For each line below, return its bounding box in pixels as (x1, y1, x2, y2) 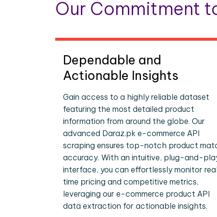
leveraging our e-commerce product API (63, 189, 210, 199)
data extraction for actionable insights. (63, 201, 207, 211)
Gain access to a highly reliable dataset (63, 92, 209, 102)
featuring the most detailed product (63, 104, 194, 114)
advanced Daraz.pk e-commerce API (63, 128, 200, 138)
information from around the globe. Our (63, 116, 205, 126)
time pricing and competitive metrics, (63, 177, 199, 186)
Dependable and (63, 52, 161, 68)
